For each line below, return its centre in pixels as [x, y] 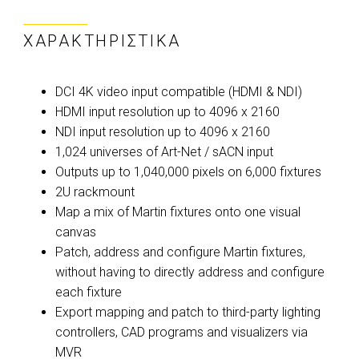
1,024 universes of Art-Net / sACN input [164, 152]
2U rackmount [95, 192]
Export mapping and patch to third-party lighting [188, 313]
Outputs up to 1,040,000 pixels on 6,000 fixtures [188, 172]
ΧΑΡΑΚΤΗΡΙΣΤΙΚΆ [103, 41]
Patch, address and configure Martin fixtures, [180, 252]
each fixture [89, 292]
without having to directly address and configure [190, 272]
